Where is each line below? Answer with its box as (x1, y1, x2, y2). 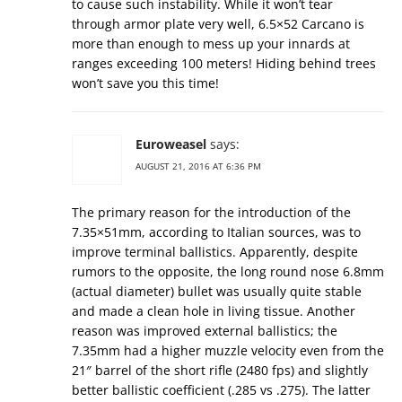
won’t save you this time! (72, 74, 219, 92)
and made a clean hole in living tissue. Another (72, 302, 355, 320)
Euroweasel (135, 135, 206, 153)
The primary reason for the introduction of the (72, 204, 351, 222)
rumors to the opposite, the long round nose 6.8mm (72, 263, 384, 281)
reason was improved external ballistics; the (72, 322, 337, 340)
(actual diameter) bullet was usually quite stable (72, 283, 362, 301)
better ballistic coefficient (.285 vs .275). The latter (72, 381, 371, 399)
